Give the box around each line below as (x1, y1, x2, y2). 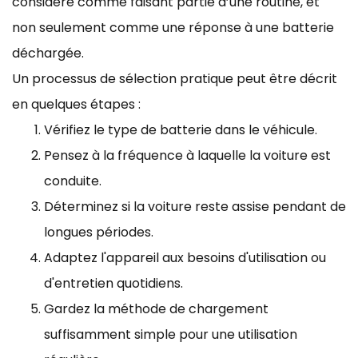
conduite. (44, 171, 101, 190)
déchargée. (12, 43, 84, 62)
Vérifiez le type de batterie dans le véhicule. (44, 120, 317, 139)
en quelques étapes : (12, 94, 141, 113)
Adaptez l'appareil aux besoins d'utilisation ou (44, 248, 326, 267)
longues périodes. (44, 222, 153, 241)
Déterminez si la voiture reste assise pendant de (44, 197, 346, 216)
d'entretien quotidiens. (44, 273, 183, 292)
